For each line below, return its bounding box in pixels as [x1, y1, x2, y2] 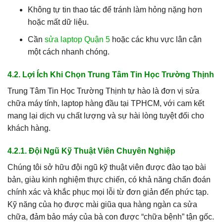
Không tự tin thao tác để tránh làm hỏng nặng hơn [27, 5, 202, 14]
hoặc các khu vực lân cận [110, 35, 202, 44]
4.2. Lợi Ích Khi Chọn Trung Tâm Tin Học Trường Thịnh [7, 70, 214, 79]
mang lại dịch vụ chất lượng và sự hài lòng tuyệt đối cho [7, 111, 204, 120]
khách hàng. [7, 123, 51, 132]
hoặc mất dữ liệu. [27, 18, 89, 27]
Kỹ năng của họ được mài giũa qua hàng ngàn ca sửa [7, 200, 197, 209]
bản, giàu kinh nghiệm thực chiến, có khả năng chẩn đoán [7, 175, 211, 184]
